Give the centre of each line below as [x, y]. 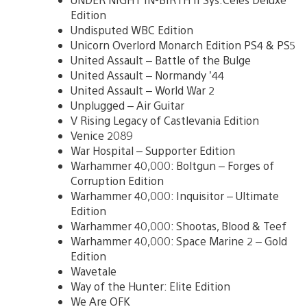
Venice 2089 [101, 135]
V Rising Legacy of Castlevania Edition [165, 120]
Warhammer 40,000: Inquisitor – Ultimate [175, 195]
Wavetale [94, 271]
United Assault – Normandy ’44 [147, 75]
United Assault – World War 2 [143, 90]
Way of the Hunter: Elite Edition [150, 286]
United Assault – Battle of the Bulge [161, 60]
